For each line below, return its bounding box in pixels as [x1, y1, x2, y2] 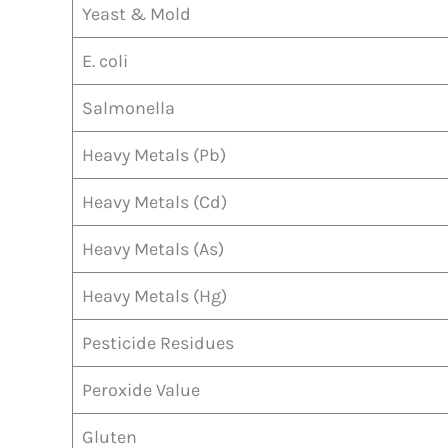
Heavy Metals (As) [82, 237, 224, 260]
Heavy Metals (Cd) [82, 190, 227, 213]
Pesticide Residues [82, 331, 234, 354]
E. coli [82, 49, 128, 72]
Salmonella [82, 96, 175, 119]
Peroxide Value [82, 378, 200, 401]
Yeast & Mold [82, 2, 191, 25]
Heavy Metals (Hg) [82, 284, 227, 307]
